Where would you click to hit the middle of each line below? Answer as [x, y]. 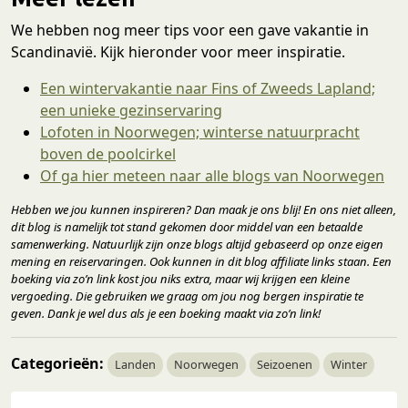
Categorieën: [57, 363]
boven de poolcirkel [108, 153]
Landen [135, 364]
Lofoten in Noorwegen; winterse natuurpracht [200, 132]
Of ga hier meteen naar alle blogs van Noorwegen [212, 175]
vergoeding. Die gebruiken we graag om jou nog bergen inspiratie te [187, 296]
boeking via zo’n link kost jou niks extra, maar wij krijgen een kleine [180, 278]
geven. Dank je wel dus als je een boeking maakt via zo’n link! [166, 313]
